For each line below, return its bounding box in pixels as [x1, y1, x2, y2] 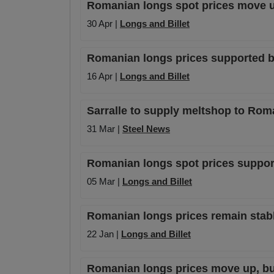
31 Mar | [87, 124, 122, 135]
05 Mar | [87, 176, 122, 187]
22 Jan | [87, 229, 121, 240]
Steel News [122, 124, 170, 135]
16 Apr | [87, 71, 120, 82]
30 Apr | [87, 18, 120, 29]
